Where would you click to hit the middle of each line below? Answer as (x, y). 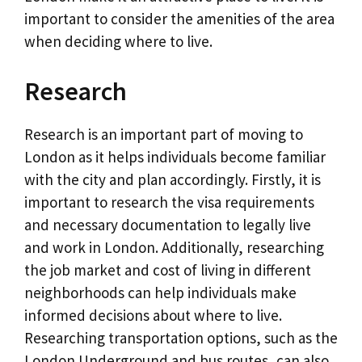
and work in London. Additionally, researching (174, 247)
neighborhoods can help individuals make (160, 292)
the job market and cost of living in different (168, 269)
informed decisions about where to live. (153, 315)
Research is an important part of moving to (164, 134)
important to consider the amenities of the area (179, 19)
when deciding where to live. (118, 42)
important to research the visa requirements (169, 202)
